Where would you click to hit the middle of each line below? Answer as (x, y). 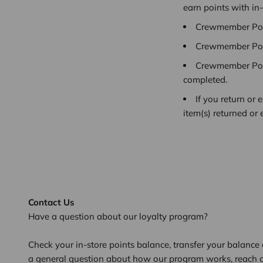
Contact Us (51, 202)
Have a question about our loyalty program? (118, 216)
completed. (205, 80)
